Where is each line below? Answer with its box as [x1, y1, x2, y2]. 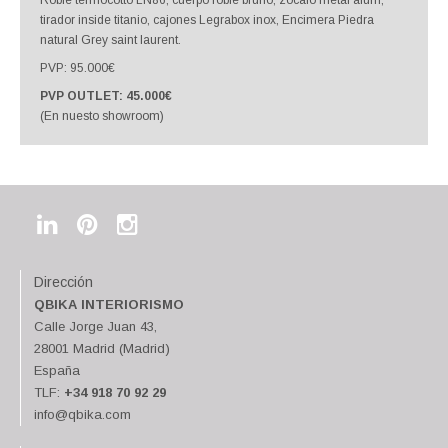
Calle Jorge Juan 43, [34, 319, 157, 335]
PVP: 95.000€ [40, 61, 115, 76]
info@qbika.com [34, 407, 131, 423]
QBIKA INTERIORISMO [34, 297, 184, 313]
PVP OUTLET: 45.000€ [40, 89, 172, 104]
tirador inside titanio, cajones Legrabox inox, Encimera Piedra [40, 13, 374, 28]
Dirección [34, 274, 93, 291]
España [34, 363, 80, 379]
